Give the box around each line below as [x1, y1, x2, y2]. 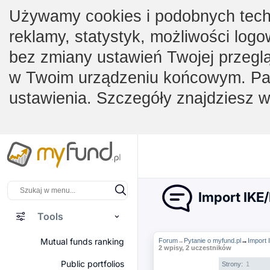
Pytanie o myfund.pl [183, 237, 241, 244]
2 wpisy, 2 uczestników [158, 244, 231, 251]
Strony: [221, 260, 245, 268]
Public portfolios [61, 259, 124, 269]
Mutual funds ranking [40, 236, 124, 246]
